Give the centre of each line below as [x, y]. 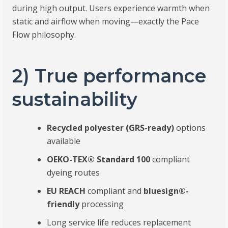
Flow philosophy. [44, 34]
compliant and [115, 191]
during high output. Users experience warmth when [111, 8]
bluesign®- [166, 191]
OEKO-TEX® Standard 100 [99, 160]
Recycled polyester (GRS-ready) [111, 128]
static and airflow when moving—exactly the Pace [106, 21]
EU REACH [66, 191]
